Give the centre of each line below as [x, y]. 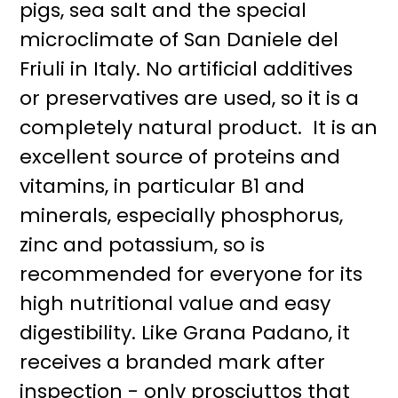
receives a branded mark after [173, 362]
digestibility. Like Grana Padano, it [185, 333]
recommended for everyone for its [191, 274]
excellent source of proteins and [180, 157]
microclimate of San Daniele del [179, 40]
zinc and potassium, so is [143, 245]
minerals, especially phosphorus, [182, 215]
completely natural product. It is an [199, 127]
